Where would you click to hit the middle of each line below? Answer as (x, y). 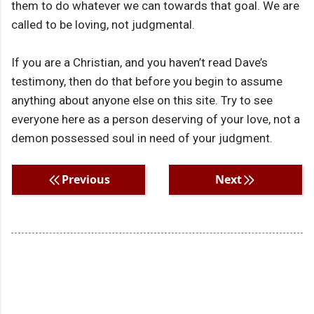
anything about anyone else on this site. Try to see (142, 101)
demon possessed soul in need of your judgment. (142, 138)
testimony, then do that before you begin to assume (147, 82)
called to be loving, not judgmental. (103, 25)
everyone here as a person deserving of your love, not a (156, 120)
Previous (86, 180)
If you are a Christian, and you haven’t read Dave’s (139, 63)
